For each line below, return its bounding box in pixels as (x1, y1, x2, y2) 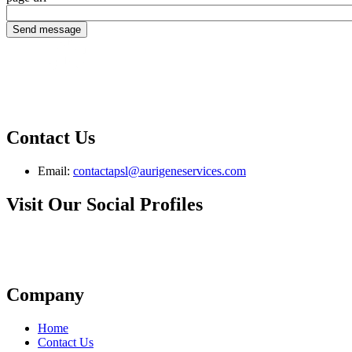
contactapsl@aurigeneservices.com (73, 164, 246, 178)
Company (6, 284, 84, 305)
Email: (38, 164, 70, 178)
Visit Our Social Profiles (6, 194, 203, 215)
